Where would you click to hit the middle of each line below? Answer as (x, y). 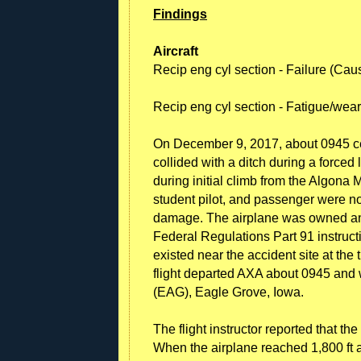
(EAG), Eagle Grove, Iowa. (228, 292)
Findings (180, 14)
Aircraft (176, 51)
